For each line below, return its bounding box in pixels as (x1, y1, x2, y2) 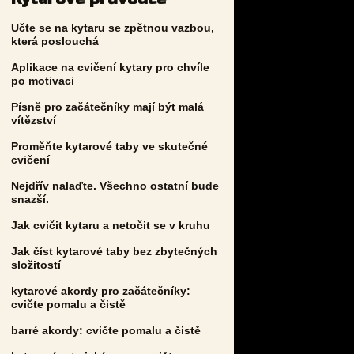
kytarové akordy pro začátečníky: (11, 284, 190, 297)
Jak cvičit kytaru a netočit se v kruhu (11, 218, 210, 232)
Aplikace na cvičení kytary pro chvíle (11, 60, 209, 73)
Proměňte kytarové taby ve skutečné (11, 139, 208, 153)
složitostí (11, 258, 61, 271)
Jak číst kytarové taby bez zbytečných (11, 244, 217, 258)
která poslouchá (11, 34, 99, 47)
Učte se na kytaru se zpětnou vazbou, (11, 21, 214, 34)
